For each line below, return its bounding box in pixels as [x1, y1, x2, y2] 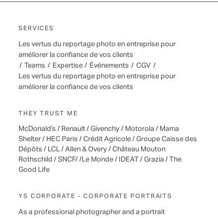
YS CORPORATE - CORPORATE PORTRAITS [18, 193, 173, 200]
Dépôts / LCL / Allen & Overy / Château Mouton [18, 146, 165, 153]
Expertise [52, 62, 83, 70]
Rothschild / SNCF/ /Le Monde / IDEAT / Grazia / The [18, 156, 182, 163]
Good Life [18, 166, 50, 174]
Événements [90, 62, 129, 70]
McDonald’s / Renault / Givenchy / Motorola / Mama [18, 126, 179, 133]
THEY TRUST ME [18, 110, 78, 117]
